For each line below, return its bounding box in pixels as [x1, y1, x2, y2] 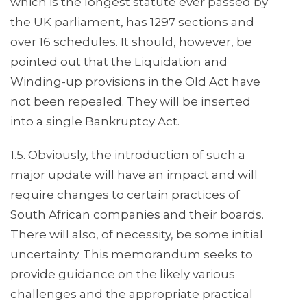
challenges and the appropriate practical [10, 287, 253, 302]
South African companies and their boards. [10, 208, 264, 222]
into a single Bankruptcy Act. [10, 114, 180, 129]
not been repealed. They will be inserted [10, 95, 251, 109]
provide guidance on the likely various [10, 267, 235, 282]
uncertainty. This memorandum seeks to [10, 247, 253, 262]
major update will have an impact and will [10, 168, 258, 182]
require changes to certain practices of [10, 188, 240, 202]
